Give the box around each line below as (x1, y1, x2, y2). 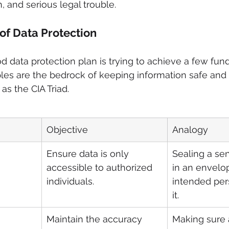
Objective (47, 124, 88, 135)
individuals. (47, 176, 94, 187)
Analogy (172, 124, 208, 135)
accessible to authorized (47, 162, 155, 173)
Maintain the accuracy (47, 214, 145, 225)
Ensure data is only (47, 148, 131, 159)
